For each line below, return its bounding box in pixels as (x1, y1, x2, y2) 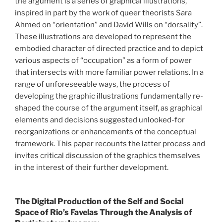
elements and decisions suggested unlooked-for (15, 115, 185, 124)
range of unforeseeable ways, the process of (15, 79, 170, 89)
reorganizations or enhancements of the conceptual (15, 127, 196, 136)
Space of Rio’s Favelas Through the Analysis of (15, 208, 192, 218)
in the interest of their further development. (15, 163, 168, 172)
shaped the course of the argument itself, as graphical (15, 103, 202, 112)
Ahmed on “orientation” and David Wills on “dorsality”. (15, 20, 203, 29)
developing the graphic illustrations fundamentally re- (15, 91, 203, 101)
